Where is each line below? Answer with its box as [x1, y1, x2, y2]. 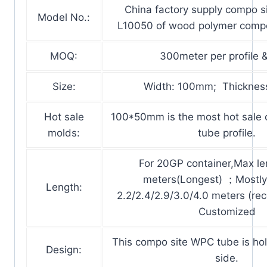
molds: [48, 126, 80, 139]
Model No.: [38, 11, 90, 23]
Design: [46, 243, 82, 256]
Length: [45, 181, 82, 193]
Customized [198, 205, 256, 218]
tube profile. [198, 126, 256, 139]
